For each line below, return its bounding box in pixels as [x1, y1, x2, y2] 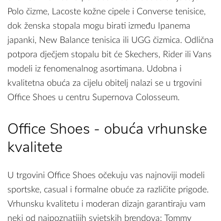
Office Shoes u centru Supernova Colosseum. [7, 93, 180, 102]
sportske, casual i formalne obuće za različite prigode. [7, 185, 209, 194]
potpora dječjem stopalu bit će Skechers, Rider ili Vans [7, 50, 212, 59]
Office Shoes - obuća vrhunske [7, 118, 207, 139]
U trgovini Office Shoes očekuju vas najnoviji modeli [7, 171, 205, 180]
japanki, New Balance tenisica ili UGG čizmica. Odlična [7, 36, 214, 45]
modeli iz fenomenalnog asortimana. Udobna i [7, 64, 182, 74]
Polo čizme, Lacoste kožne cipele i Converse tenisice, [7, 7, 206, 16]
